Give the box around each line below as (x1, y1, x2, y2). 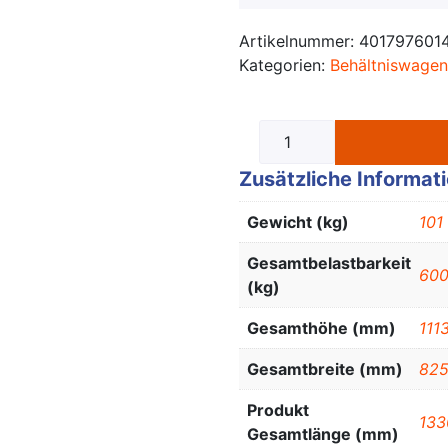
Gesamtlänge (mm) (247, 424, 399, 445)
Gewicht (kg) (247, 212, 349, 233)
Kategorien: (239, 55, 330, 76)
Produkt (247, 400, 309, 421)
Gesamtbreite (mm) (247, 359, 403, 380)
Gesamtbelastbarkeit (247, 253, 411, 274)
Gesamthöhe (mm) (247, 318, 396, 339)
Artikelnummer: (239, 31, 359, 52)
